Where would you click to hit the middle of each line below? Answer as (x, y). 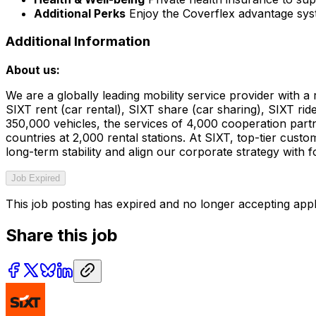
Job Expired (36, 178)
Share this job (62, 235)
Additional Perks (80, 13)
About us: (33, 69)
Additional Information (78, 42)
